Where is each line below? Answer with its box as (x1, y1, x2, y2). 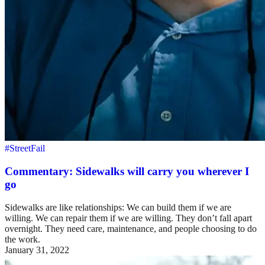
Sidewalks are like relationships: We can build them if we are (5, 202, 231, 212)
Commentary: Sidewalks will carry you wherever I (5, 165, 249, 178)
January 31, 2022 (5, 244, 69, 255)
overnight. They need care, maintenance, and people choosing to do (5, 223, 257, 234)
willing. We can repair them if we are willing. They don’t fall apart (5, 212, 252, 223)
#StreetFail (5, 143, 45, 154)
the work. (5, 234, 40, 244)
